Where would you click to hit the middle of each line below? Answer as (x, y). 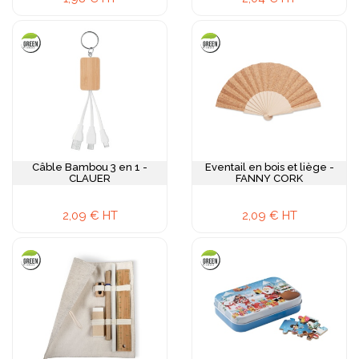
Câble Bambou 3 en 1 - (90, 167)
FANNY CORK (269, 178)
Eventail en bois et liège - (269, 167)
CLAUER (90, 178)
